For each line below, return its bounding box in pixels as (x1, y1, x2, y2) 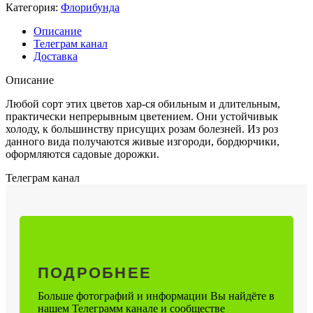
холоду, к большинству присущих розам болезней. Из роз (6, 123, 278, 136)
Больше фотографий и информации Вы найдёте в (38, 289, 275, 302)
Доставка (34, 50, 78, 63)
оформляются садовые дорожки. (6, 148, 159, 161)
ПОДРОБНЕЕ (38, 263, 152, 282)
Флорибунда (61, 1, 119, 14)
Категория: (6, 1, 58, 14)
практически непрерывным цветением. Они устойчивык (6, 110, 278, 123)
